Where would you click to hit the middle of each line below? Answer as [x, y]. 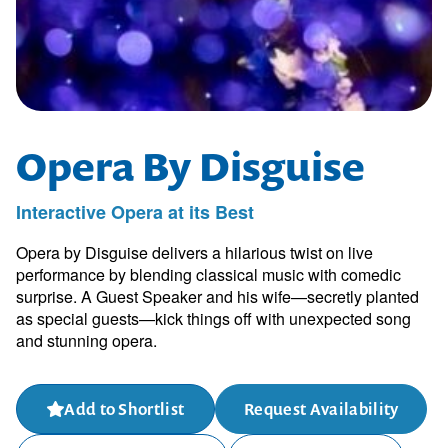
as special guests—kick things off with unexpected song [213, 318]
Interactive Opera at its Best [135, 212]
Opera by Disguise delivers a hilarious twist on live [194, 252]
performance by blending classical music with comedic [208, 274]
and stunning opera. [86, 340]
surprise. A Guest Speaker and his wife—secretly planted [217, 296]
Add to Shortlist [124, 409]
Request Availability [321, 409]
